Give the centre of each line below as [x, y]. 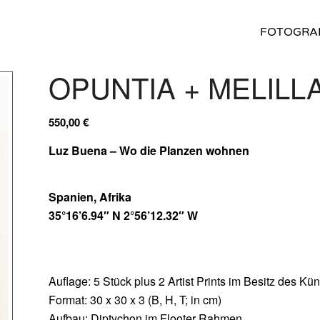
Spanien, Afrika [90, 197]
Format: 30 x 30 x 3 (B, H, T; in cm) [137, 299]
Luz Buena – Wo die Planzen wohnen [149, 150]
